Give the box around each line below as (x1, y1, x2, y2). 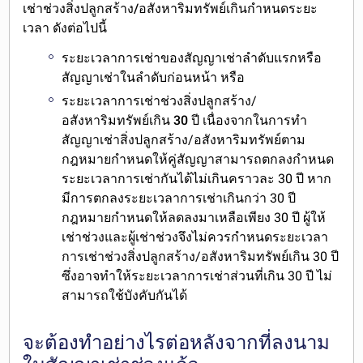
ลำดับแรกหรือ (242, 50, 322, 66)
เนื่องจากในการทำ (199, 113, 308, 129)
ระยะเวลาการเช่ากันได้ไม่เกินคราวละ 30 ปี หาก (62, 171, 332, 187)
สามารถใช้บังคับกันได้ (62, 288, 188, 304)
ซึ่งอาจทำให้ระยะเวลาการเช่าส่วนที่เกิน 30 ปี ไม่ (62, 268, 333, 284)
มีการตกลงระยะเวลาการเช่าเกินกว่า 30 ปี (62, 190, 297, 207)
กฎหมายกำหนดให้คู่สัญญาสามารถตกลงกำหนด (62, 152, 335, 168)
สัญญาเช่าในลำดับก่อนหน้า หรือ (62, 70, 246, 86)
